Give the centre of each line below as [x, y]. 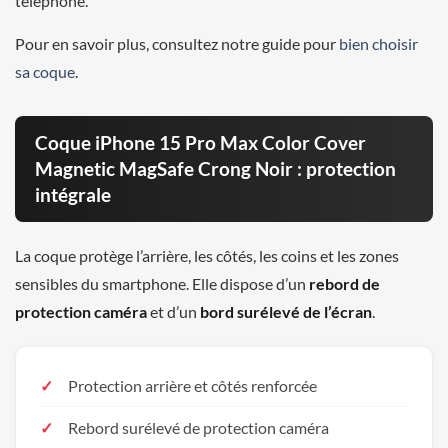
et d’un [173, 311]
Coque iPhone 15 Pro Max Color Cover [200, 142]
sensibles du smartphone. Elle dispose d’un [162, 283]
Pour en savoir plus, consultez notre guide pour [177, 43]
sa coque [45, 71]
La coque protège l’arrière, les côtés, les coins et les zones [207, 255]
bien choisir [378, 43]
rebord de [344, 283]
